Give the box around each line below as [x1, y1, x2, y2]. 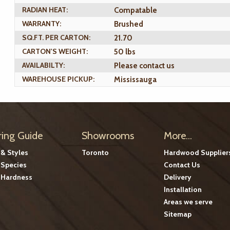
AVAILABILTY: [22, 61, 65, 70]
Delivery [163, 172, 191, 182]
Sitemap [163, 209, 191, 219]
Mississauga [114, 75, 157, 85]
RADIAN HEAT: [22, 5, 68, 14]
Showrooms [82, 129, 134, 142]
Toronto [82, 148, 109, 157]
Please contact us [114, 61, 175, 71]
